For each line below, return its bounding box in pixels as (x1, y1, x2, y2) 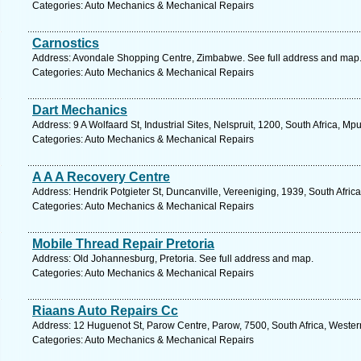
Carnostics (32, 36, 99, 50)
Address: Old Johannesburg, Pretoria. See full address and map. (32, 253, 313, 264)
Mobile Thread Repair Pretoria (32, 237, 214, 251)
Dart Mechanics (32, 103, 127, 117)
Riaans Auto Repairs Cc (32, 304, 178, 317)
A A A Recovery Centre (32, 170, 170, 184)
